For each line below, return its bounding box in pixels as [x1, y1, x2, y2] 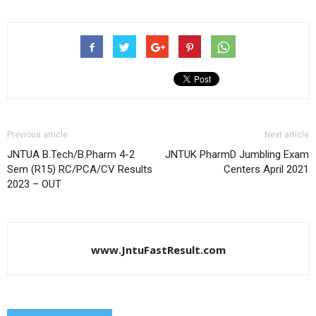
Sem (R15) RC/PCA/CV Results [7, 162, 152, 176]
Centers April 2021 [224, 162, 309, 176]
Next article [265, 129, 309, 140]
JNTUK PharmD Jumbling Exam [165, 147, 309, 161]
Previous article [7, 129, 68, 140]
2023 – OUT [7, 177, 61, 190]
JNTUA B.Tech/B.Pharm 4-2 [7, 147, 135, 161]
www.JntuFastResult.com [90, 242, 226, 257]
